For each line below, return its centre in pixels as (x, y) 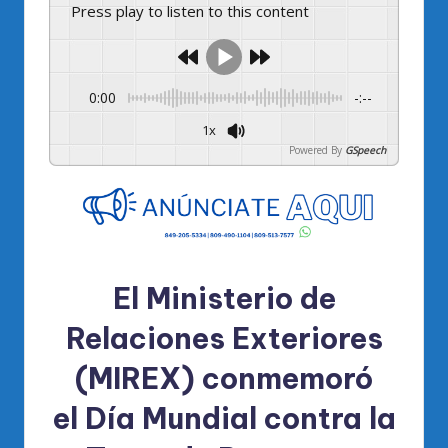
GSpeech (365, 149)
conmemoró (284, 379)
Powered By (315, 149)
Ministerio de (240, 299)
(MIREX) (135, 379)
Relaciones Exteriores (224, 339)
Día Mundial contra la (240, 419)
